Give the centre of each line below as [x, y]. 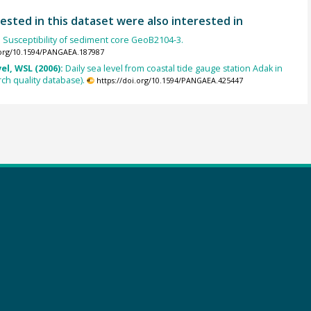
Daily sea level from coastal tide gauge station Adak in [174, 68]
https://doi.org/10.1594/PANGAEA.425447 [169, 80]
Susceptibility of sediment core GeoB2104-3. [93, 40]
